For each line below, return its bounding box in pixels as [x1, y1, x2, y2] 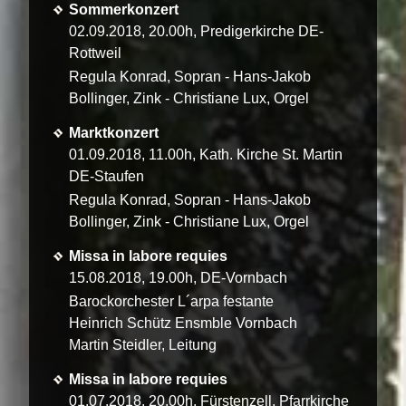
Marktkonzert [69, 125, 159, 141]
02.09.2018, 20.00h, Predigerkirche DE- [69, 24, 324, 40]
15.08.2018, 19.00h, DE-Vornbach [69, 270, 287, 286]
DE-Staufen [69, 169, 144, 185]
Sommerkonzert [69, 2, 179, 18]
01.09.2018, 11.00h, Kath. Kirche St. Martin [69, 147, 343, 163]
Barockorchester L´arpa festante [69, 293, 274, 309]
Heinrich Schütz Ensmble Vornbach [69, 314, 297, 331]
